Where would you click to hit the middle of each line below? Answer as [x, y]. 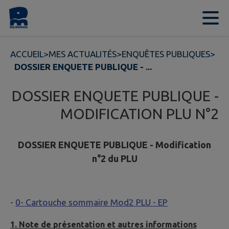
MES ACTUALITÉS [83, 54]
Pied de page [174, 18]
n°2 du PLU [114, 159]
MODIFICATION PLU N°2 [140, 114]
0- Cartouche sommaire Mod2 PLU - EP [91, 202]
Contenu [37, 18]
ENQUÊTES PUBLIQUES [166, 54]
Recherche [117, 18]
